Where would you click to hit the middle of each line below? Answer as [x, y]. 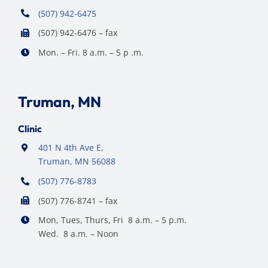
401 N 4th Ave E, [71, 147]
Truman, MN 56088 [77, 161]
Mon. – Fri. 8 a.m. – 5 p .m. [91, 53]
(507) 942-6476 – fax [77, 33]
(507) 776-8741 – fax [77, 200]
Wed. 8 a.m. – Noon [78, 234]
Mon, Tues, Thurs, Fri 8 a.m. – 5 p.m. [112, 220]
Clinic [30, 129]
